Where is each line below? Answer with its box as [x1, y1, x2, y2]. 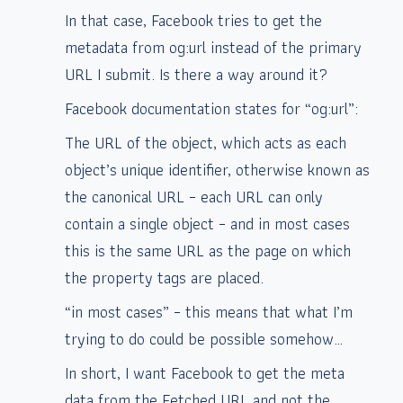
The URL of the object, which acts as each [65, 129, 346, 156]
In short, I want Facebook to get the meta [65, 359, 345, 386]
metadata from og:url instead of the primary [65, 33, 362, 60]
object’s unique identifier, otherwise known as [65, 156, 370, 183]
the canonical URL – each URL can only [65, 183, 323, 210]
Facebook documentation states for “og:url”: [65, 94, 358, 121]
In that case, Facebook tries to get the [65, 6, 322, 33]
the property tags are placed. [65, 264, 264, 291]
